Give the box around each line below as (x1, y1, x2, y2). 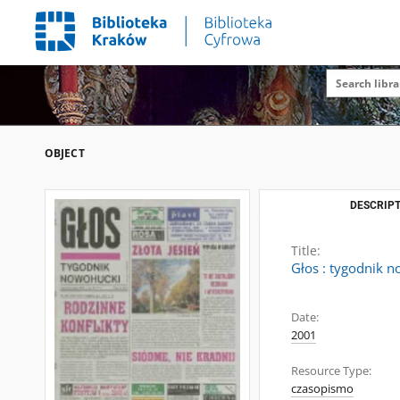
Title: (291, 242, 321, 259)
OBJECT (45, 146, 85, 161)
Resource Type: (291, 363, 371, 379)
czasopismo (291, 381, 354, 396)
